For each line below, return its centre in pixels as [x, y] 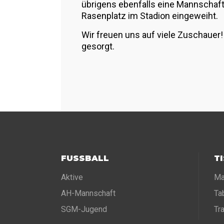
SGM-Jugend [84, 209]
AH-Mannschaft [88, 193]
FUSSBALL [82, 158]
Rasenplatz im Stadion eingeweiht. [150, 16]
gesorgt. [98, 46]
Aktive [72, 177]
